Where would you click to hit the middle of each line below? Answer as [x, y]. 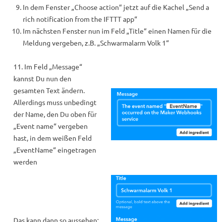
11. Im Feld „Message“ [48, 66]
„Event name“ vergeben [51, 126]
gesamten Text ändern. [49, 90]
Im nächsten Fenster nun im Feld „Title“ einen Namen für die [117, 31]
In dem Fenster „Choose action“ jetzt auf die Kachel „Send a [116, 7]
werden [26, 162]
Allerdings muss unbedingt [55, 102]
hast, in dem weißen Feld [53, 138]
